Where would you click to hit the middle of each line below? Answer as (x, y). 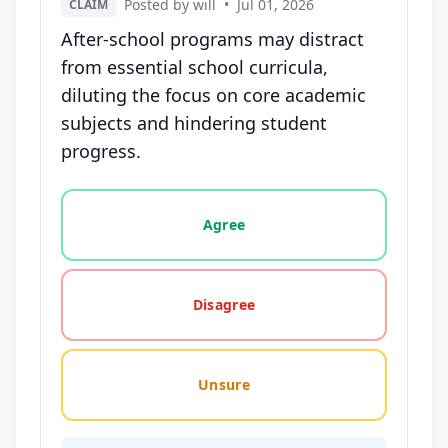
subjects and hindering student (194, 123)
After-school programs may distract (212, 39)
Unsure (224, 384)
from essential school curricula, (194, 67)
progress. (101, 151)
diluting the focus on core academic (213, 95)
